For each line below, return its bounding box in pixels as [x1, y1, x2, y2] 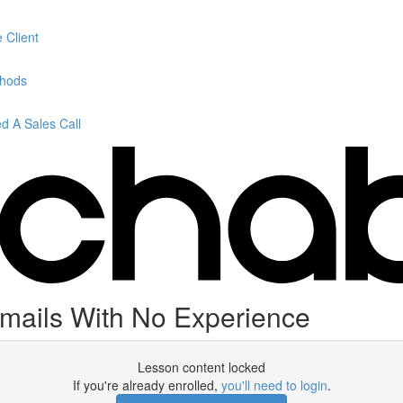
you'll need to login [220, 376, 327, 394]
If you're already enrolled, [72, 376, 221, 394]
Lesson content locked [138, 358, 265, 376]
